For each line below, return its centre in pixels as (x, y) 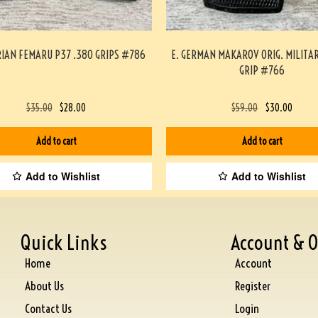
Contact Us (49, 308)
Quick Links (64, 242)
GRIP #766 (262, 70)
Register (252, 285)
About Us (45, 285)
